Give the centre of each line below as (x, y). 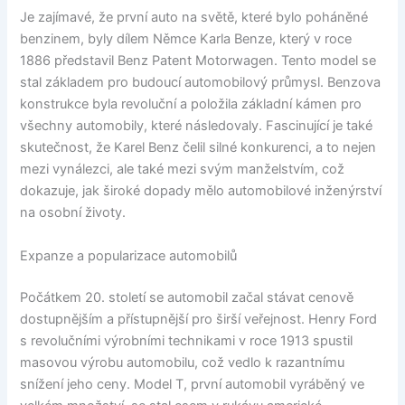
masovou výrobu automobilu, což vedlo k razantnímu (183, 362)
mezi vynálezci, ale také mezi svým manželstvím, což (183, 170)
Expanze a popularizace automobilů (129, 255)
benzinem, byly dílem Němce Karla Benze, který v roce (186, 39)
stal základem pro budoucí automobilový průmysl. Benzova (201, 83)
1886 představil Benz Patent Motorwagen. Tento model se (198, 61)
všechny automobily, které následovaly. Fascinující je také (197, 126)
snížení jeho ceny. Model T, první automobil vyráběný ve (193, 384)
